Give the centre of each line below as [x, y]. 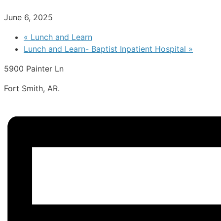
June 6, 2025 [28, 18]
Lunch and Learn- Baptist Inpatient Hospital [106, 49]
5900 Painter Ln [34, 69]
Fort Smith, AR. [32, 89]
